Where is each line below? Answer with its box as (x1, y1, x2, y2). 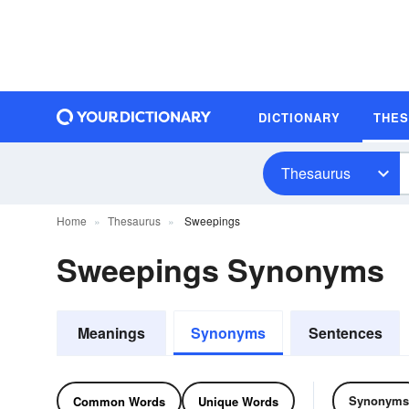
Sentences (308, 322, 383, 343)
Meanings (78, 322, 145, 343)
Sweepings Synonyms (57, 247, 384, 291)
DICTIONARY (258, 108, 341, 126)
